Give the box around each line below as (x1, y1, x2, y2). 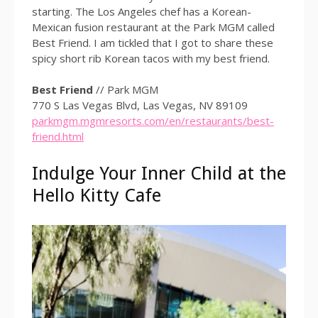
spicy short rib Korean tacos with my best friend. (32, 50, 270, 65)
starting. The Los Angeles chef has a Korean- (32, 4, 251, 18)
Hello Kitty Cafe (32, 185, 161, 207)
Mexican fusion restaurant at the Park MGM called (32, 19, 275, 34)
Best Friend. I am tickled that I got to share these (32, 35, 273, 50)
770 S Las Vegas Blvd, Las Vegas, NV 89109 (32, 98, 248, 113)
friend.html (32, 129, 84, 144)
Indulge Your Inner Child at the (32, 163, 286, 185)
